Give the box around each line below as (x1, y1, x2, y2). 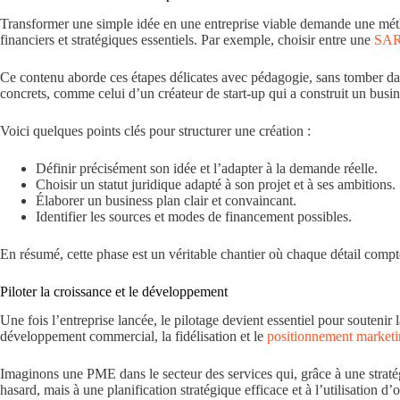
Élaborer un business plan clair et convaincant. (36, 192, 296, 208)
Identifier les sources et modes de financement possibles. (36, 208, 352, 224)
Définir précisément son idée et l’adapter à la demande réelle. (36, 160, 378, 176)
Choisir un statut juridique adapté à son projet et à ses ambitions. (36, 176, 396, 192)
